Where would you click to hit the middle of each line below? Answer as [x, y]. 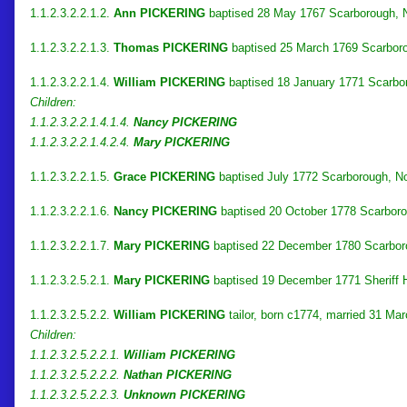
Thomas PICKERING [171, 47]
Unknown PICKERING [184, 394]
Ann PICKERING [159, 13]
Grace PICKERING [164, 176]
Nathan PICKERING [178, 374]
